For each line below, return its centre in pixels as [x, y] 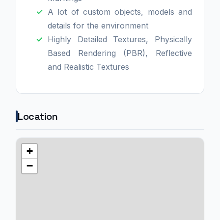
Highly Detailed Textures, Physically [120, 39]
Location [38, 116]
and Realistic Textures [88, 67]
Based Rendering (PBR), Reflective [120, 53]
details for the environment [98, 26]
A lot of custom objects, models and [120, 12]
